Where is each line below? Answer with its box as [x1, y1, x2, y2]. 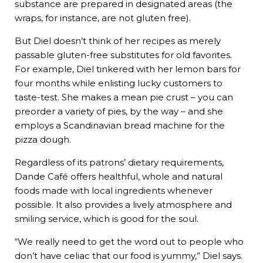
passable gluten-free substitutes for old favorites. [15, 49, 232, 60]
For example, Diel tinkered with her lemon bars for [15, 63, 241, 75]
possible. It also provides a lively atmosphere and [15, 198, 232, 210]
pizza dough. [15, 133, 71, 145]
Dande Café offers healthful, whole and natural [15, 170, 222, 182]
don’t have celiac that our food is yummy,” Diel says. [15, 249, 242, 261]
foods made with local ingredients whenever [15, 184, 213, 196]
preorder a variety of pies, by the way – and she [15, 105, 223, 117]
